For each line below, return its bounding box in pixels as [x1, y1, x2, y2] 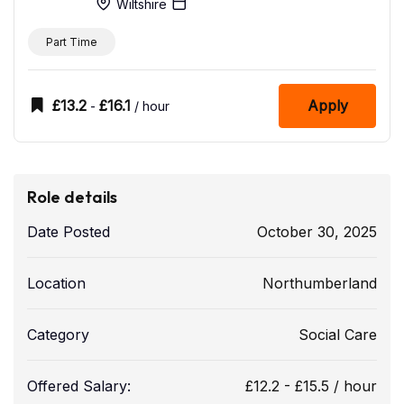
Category [27, 326, 89, 344]
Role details [27, 187, 117, 208]
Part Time [46, 34, 97, 49]
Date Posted [27, 223, 110, 242]
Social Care [298, 326, 377, 344]
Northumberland [262, 274, 377, 293]
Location [27, 274, 86, 293]
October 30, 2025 [257, 223, 377, 242]
